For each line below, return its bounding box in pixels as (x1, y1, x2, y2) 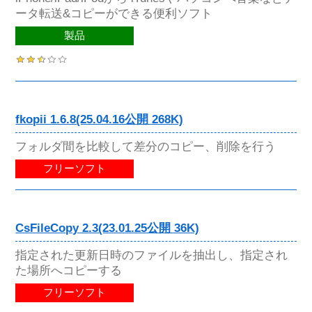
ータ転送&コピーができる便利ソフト (15, 6, 213, 21)
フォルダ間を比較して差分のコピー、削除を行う (15, 139, 276, 153)
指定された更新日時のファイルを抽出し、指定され (15, 247, 288, 262)
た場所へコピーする (15, 263, 123, 277)
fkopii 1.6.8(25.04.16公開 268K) (15, 112, 184, 126)
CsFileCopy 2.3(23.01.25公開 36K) (15, 221, 200, 235)
